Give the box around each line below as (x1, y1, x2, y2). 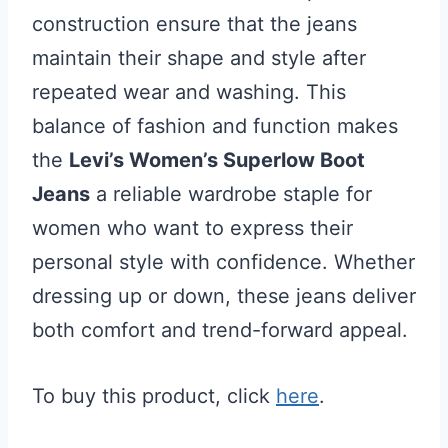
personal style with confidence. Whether (32, 249, 415, 274)
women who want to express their (32, 215, 353, 240)
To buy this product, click (32, 383, 276, 408)
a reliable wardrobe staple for (90, 181, 372, 206)
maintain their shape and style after (32, 45, 366, 70)
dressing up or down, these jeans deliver (32, 283, 416, 308)
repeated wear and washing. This (32, 79, 346, 104)
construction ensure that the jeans (32, 11, 357, 36)
